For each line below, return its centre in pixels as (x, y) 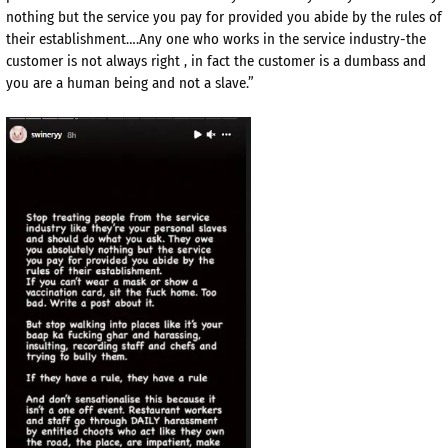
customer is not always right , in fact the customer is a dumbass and (216, 61)
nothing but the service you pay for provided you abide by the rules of (224, 17)
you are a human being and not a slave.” (130, 83)
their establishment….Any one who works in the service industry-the (216, 39)
